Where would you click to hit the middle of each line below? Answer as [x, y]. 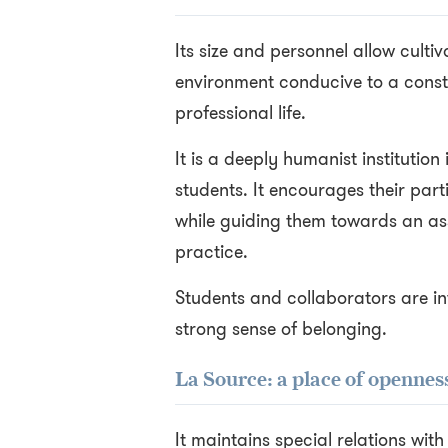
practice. [211, 252]
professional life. [240, 113]
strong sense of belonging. [280, 329]
